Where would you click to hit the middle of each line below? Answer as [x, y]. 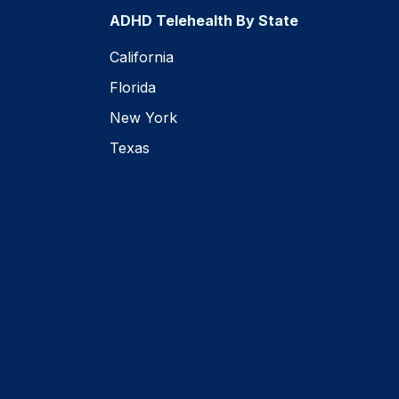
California [142, 57]
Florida [133, 87]
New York [144, 117]
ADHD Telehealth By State [204, 20]
